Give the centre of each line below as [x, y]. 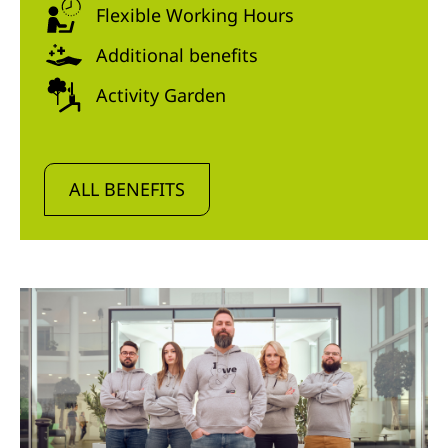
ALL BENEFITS [127, 189]
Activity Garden [161, 94]
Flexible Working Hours [195, 14]
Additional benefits [177, 54]
